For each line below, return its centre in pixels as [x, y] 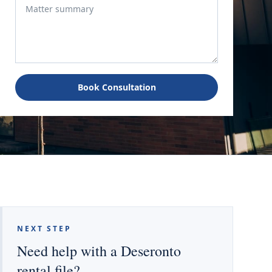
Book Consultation [117, 87]
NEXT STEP [44, 229]
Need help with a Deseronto [99, 251]
